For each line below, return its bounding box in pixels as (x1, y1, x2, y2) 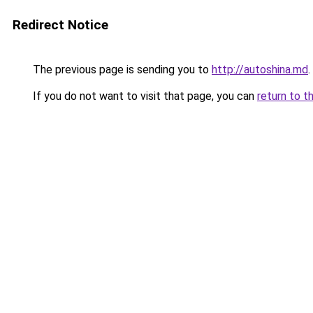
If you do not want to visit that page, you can (30, 89, 257, 103)
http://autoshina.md (212, 63, 308, 76)
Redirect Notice (13, 17, 108, 33)
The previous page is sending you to (30, 63, 212, 76)
